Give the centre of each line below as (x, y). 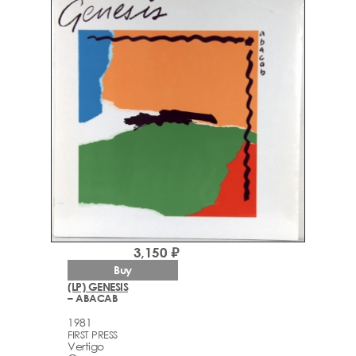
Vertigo (86, 346)
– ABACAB (93, 298)
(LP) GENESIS (98, 286)
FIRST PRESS (93, 335)
